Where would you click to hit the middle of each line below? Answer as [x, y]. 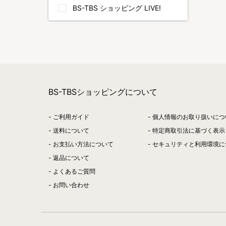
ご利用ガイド [71, 117]
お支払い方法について [83, 144]
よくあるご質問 [74, 171]
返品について [71, 158]
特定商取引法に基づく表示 [189, 130]
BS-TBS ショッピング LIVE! [117, 8]
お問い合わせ [71, 185]
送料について [71, 130]
